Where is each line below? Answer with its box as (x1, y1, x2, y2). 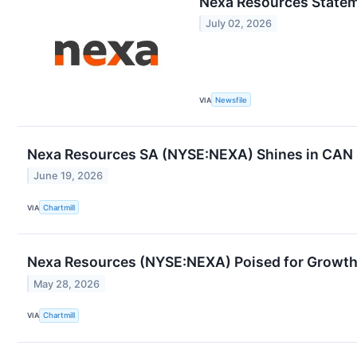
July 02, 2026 (206, 18, 273, 30)
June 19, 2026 (33, 170, 104, 182)
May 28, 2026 (33, 277, 100, 290)
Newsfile (215, 95, 248, 104)
